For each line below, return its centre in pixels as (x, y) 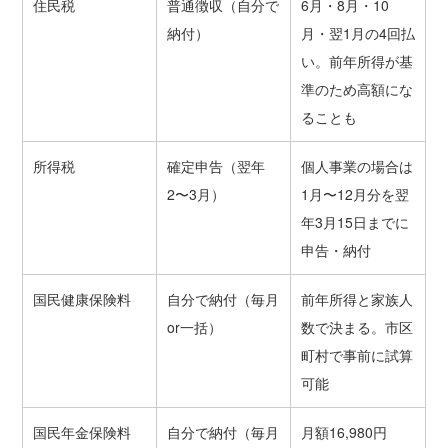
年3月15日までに (354, 222)
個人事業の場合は (356, 166)
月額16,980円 (343, 432)
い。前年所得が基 (356, 61)
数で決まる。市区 (356, 327)
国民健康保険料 (81, 299)
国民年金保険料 (81, 432)
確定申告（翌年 (215, 166)
